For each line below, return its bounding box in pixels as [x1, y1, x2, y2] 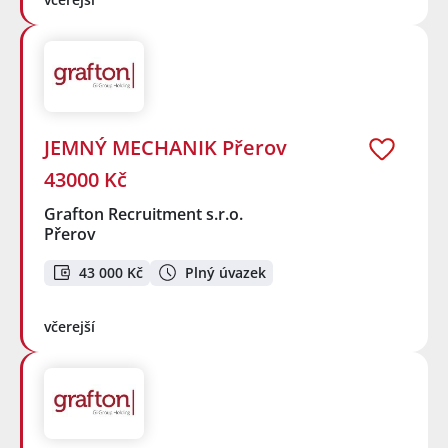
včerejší [44, 317, 95, 337]
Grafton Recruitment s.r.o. [44, 202, 245, 225]
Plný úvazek [185, 262, 266, 282]
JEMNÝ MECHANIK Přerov [44, 133, 287, 161]
